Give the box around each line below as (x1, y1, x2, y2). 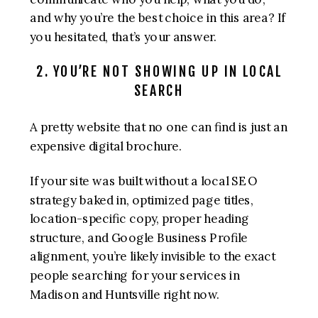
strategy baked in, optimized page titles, (30, 192, 253, 208)
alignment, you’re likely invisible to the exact (30, 249, 275, 265)
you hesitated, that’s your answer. (30, 29, 217, 45)
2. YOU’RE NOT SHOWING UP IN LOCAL (35, 63, 283, 81)
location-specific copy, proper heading (30, 211, 250, 226)
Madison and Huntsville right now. (30, 287, 220, 302)
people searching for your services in (30, 268, 240, 283)
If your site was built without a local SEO (30, 173, 258, 189)
